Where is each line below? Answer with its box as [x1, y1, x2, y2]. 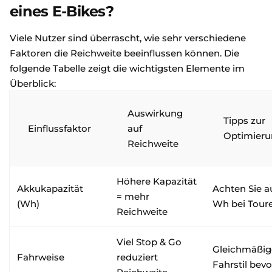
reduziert [117, 251, 158, 263]
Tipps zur [223, 115, 265, 126]
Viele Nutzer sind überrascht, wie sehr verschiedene [10, 32, 246, 44]
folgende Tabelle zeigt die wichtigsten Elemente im [10, 63, 245, 74]
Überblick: [10, 78, 56, 89]
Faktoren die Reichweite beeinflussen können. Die [10, 47, 239, 59]
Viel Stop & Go [117, 236, 182, 248]
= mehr [117, 191, 149, 202]
